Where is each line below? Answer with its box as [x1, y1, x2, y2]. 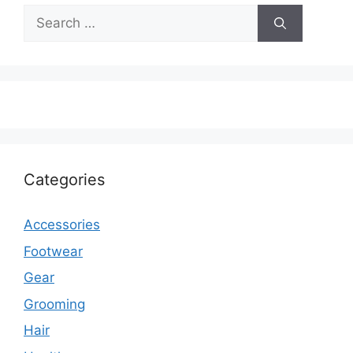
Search [23, 6, 67, 22]
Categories [24, 170, 105, 190]
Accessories [24, 217, 100, 233]
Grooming [24, 295, 85, 312]
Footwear [24, 243, 83, 259]
